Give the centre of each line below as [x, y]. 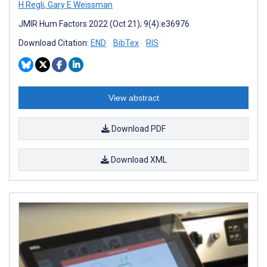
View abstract [133, 97]
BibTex [126, 43]
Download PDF [138, 128]
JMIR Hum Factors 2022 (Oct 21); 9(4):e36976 [104, 24]
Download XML [138, 159]
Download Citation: [55, 43]
